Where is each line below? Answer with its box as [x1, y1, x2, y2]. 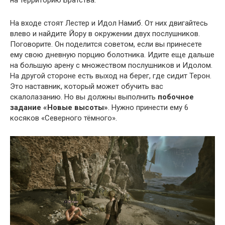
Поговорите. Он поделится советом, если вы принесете [10, 39, 202, 49]
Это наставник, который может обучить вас [10, 81, 163, 91]
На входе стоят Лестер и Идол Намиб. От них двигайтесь [10, 18, 208, 28]
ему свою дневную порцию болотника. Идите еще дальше [10, 50, 214, 59]
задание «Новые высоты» [10, 102, 108, 112]
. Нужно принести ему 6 [108, 102, 188, 112]
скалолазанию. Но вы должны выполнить [10, 92, 158, 101]
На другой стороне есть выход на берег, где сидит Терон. [10, 71, 211, 80]
